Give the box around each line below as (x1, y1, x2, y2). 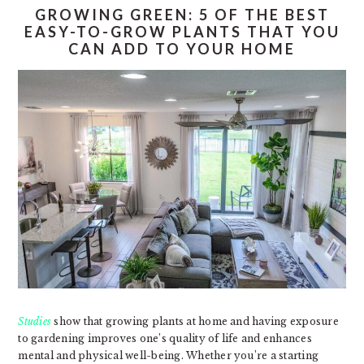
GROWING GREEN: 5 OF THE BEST (34, 6, 330, 24)
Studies (18, 314, 52, 327)
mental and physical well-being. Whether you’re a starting (18, 349, 319, 362)
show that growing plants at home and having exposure (51, 314, 339, 327)
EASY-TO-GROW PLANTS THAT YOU (24, 23, 340, 41)
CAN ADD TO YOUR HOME (68, 40, 296, 58)
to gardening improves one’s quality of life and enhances (18, 331, 312, 344)
